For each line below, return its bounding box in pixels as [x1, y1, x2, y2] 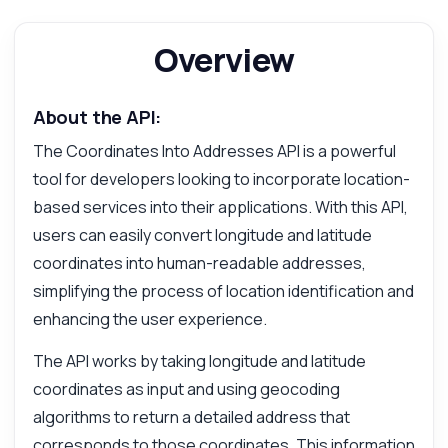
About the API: [32, 105, 162, 130]
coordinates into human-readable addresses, [32, 252, 366, 275]
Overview [153, 38, 295, 83]
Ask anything [58, 401, 166, 424]
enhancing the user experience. [32, 308, 267, 331]
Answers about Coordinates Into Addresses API [32, 427, 315, 445]
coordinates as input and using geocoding [32, 378, 340, 401]
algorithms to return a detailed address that [32, 406, 350, 429]
